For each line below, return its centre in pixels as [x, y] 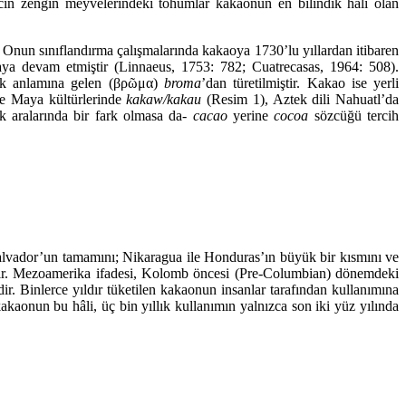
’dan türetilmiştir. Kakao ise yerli [300, 82]
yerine [251, 115]
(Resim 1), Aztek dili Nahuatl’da [300, 99]
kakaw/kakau [164, 99]
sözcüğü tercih [354, 115]
